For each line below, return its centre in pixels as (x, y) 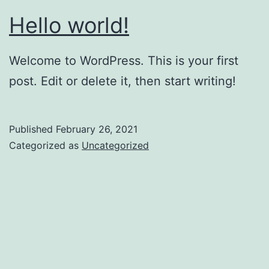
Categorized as (45, 146)
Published (32, 129)
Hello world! (69, 25)
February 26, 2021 (97, 129)
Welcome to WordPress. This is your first (124, 61)
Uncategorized (115, 146)
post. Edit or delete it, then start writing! (122, 81)
